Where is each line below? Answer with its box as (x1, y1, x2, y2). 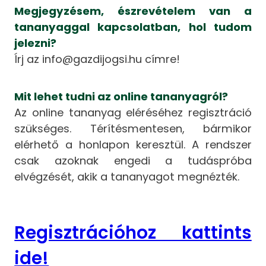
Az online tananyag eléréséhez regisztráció (14, 105, 252, 121)
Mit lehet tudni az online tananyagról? (14, 89, 229, 104)
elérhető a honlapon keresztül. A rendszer (14, 137, 252, 153)
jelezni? (14, 36, 57, 51)
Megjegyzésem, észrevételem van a (14, 4, 252, 19)
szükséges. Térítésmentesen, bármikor (14, 121, 252, 137)
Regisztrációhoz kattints (14, 220, 252, 245)
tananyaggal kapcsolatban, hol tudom (14, 20, 252, 35)
